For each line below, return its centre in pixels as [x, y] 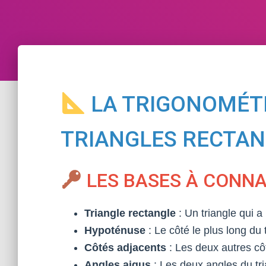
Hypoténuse [115, 230]
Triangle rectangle [130, 213]
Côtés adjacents [125, 248]
